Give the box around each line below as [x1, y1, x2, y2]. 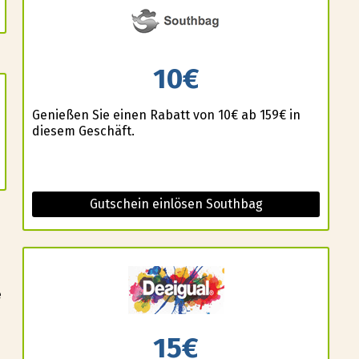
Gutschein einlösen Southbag [89, 196, 263, 212]
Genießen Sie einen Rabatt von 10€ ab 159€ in [31, 107, 301, 123]
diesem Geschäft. [31, 123, 135, 139]
